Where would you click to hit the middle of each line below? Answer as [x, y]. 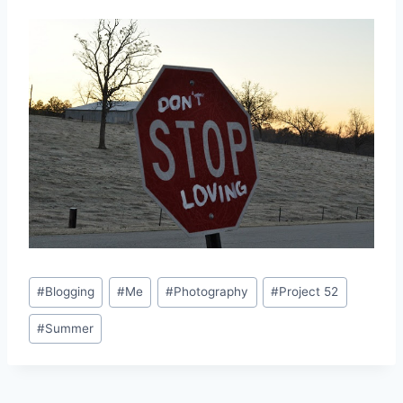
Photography [211, 292]
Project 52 [309, 292]
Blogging [70, 292]
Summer [70, 329]
